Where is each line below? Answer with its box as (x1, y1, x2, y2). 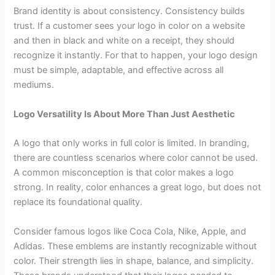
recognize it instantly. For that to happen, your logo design (14, 50, 258, 61)
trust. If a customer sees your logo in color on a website (14, 20, 246, 32)
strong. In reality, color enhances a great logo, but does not (14, 182, 261, 193)
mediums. (14, 79, 55, 91)
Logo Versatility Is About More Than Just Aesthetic (14, 108, 236, 120)
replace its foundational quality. (14, 196, 143, 208)
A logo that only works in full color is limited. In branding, (14, 137, 250, 149)
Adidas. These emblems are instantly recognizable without (14, 240, 257, 252)
